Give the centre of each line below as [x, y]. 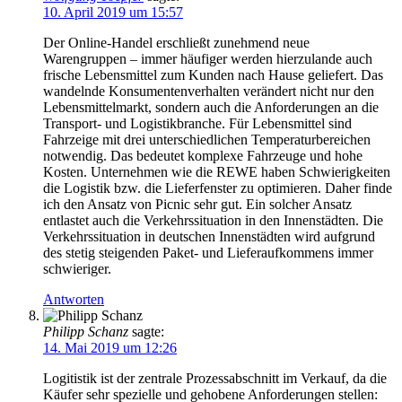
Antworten [74, 300]
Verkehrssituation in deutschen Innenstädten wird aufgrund [209, 237]
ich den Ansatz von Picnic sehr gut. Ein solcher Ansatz [197, 205]
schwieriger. [77, 269]
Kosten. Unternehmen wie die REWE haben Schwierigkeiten [217, 172]
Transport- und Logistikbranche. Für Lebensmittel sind [197, 124]
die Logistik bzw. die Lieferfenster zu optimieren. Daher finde [218, 188]
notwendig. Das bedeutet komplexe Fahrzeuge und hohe [203, 156]
